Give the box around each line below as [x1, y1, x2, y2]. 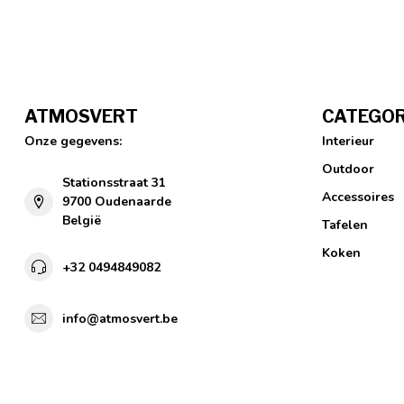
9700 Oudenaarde [62, 193, 171, 211]
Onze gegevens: [24, 133, 122, 151]
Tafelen [322, 216, 368, 234]
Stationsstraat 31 [62, 174, 166, 192]
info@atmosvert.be [62, 309, 178, 327]
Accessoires [322, 188, 394, 207]
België [62, 212, 101, 230]
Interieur [322, 133, 374, 151]
